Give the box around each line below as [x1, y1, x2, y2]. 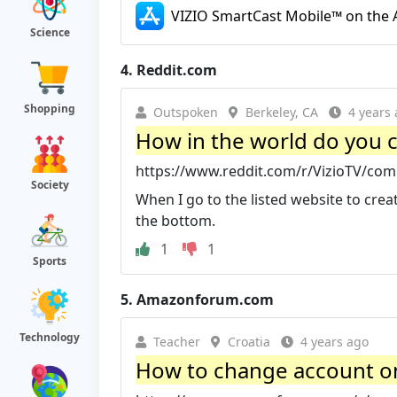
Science [29, 25, 70, 40]
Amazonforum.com [136, 289, 274, 309]
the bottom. [136, 210, 215, 230]
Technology [19, 330, 80, 345]
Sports [33, 253, 66, 269]
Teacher [153, 332, 200, 350]
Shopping [24, 101, 75, 116]
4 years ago [300, 332, 369, 350]
